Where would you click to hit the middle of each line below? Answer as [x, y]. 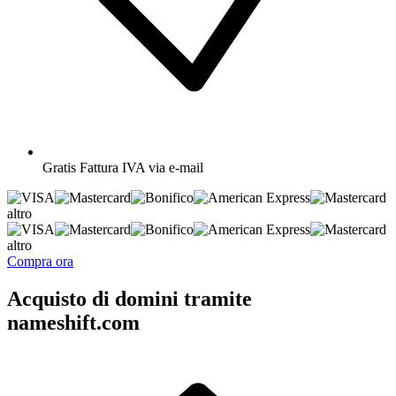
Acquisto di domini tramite [129, 298]
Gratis [59, 167]
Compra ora [40, 261]
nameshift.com [73, 322]
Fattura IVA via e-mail [141, 167]
